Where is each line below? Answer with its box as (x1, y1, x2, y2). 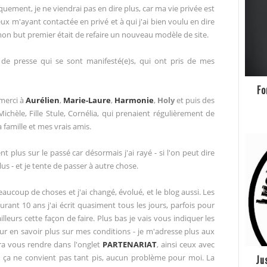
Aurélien (26, 95, 60, 106)
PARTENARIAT (102, 239, 157, 250)
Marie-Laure (63, 95, 111, 106)
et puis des (175, 95, 215, 106)
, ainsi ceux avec (156, 239, 215, 250)
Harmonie (114, 95, 154, 106)
